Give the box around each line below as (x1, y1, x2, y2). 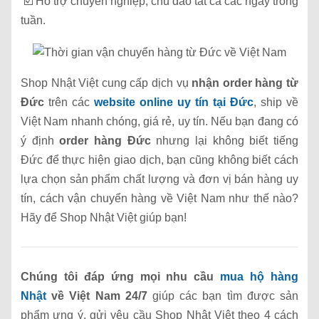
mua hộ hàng (220, 271, 299, 283)
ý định (21, 135, 60, 147)
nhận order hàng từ (192, 77, 299, 90)
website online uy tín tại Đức (94, 96, 253, 109)
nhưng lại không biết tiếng (150, 135, 299, 147)
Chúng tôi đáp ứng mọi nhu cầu (21, 271, 221, 283)
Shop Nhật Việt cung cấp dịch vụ (21, 77, 192, 90)
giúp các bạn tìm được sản (147, 290, 299, 303)
